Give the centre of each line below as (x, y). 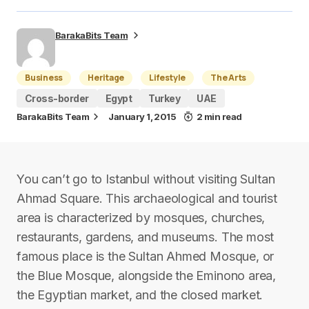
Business (44, 78)
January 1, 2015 (142, 117)
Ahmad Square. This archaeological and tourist (147, 198)
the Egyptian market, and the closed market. (140, 295)
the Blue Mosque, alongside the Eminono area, (147, 276)
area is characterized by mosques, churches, (141, 218)
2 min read (219, 117)
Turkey (165, 98)
